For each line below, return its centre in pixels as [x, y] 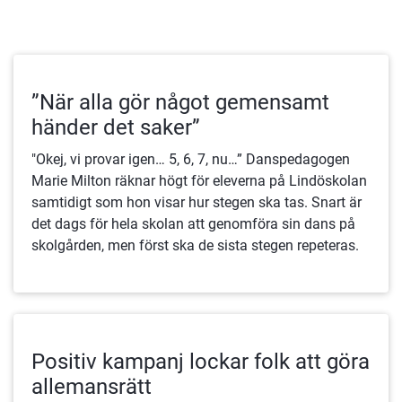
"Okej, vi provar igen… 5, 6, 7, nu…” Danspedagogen [138, 159]
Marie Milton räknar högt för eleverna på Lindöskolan [199, 180]
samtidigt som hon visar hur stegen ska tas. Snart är [196, 202]
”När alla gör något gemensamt [180, 102]
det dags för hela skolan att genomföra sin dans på [193, 223]
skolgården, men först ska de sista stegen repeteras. [195, 245]
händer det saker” [115, 127]
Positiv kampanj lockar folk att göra [200, 361]
